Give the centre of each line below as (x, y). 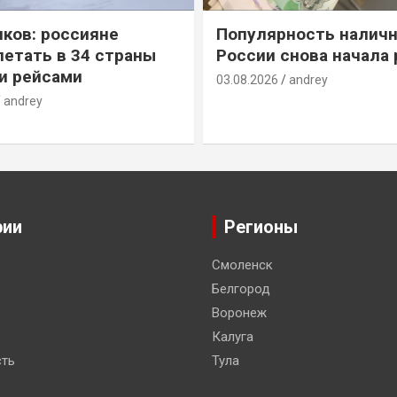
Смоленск (242, 265)
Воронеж (239, 312)
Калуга (233, 336)
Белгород (241, 288)
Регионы (261, 226)
